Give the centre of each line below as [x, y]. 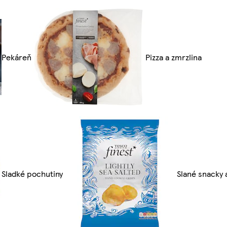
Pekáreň [16, 57]
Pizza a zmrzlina [173, 57]
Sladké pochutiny [32, 174]
